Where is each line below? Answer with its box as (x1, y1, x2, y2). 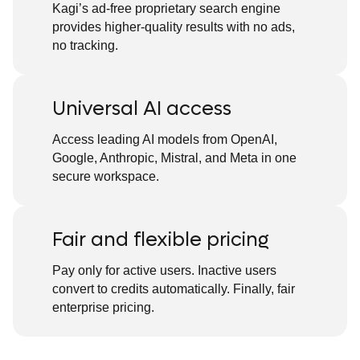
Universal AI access (52, 97, 231, 121)
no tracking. (52, 39, 118, 53)
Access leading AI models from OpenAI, (52, 133, 277, 147)
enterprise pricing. (52, 301, 154, 315)
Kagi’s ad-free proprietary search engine (52, 2, 280, 16)
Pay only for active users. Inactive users (52, 264, 276, 278)
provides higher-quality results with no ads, (52, 20, 295, 35)
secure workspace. (52, 170, 159, 184)
